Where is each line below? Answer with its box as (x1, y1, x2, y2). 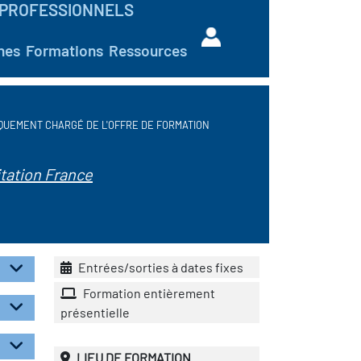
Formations (26, 41, 103, 60)
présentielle (60, 304, 130, 320)
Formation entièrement (81, 284, 215, 301)
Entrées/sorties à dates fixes (76, 259, 243, 275)
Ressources (109, 41, 187, 60)
